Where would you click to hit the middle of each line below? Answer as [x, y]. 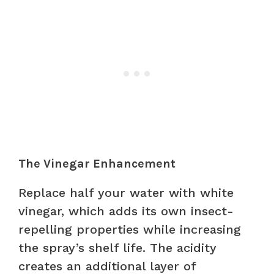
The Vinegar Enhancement [97, 163]
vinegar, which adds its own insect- [126, 211]
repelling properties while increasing [130, 229]
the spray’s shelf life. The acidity [117, 247]
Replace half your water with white [126, 192]
